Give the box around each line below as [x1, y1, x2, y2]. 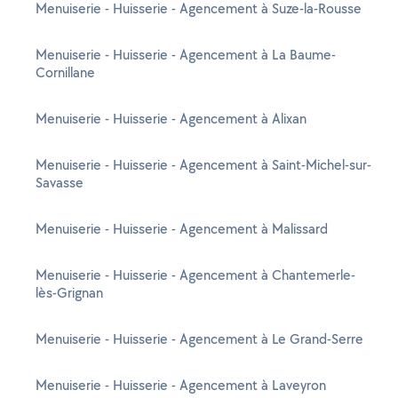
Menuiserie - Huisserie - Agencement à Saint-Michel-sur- [36, 155, 371, 174]
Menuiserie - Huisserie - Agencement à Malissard [36, 219, 328, 238]
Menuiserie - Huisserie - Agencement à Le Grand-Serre [36, 330, 363, 348]
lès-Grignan [36, 283, 103, 302]
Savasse [36, 173, 84, 192]
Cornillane [36, 63, 95, 82]
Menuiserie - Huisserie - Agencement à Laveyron [36, 376, 326, 394]
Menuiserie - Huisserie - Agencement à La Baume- [36, 45, 336, 64]
